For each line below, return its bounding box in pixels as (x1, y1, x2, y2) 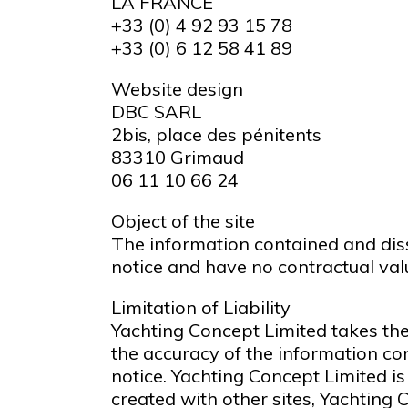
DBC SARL (111, 100, 201, 124)
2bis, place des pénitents (111, 123, 321, 147)
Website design (111, 77, 243, 101)
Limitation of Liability (111, 296, 291, 320)
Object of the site (111, 209, 255, 233)
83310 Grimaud (111, 146, 244, 169)
